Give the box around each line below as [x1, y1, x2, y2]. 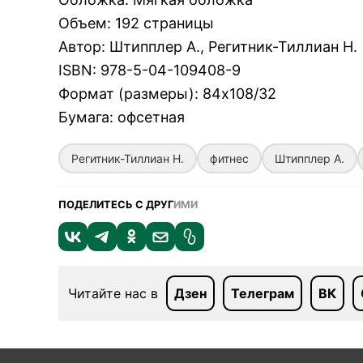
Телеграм [231, 285, 294, 301]
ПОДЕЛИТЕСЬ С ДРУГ [58, 199, 173, 211]
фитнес [210, 152, 249, 165]
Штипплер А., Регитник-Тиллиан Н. [109, 38, 357, 55]
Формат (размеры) [58, 85, 194, 102]
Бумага [58, 109, 109, 126]
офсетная [117, 109, 185, 126]
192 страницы [115, 15, 214, 32]
